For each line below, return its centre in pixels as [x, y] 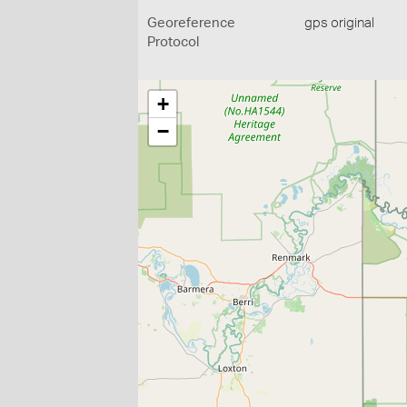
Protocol [173, 42]
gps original [340, 23]
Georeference [191, 23]
